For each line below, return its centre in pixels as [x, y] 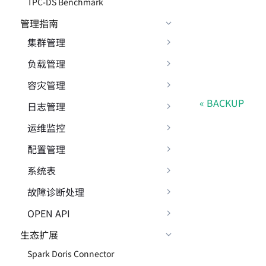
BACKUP [225, 103]
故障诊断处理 [56, 192]
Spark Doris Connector [71, 254]
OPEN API [49, 213]
